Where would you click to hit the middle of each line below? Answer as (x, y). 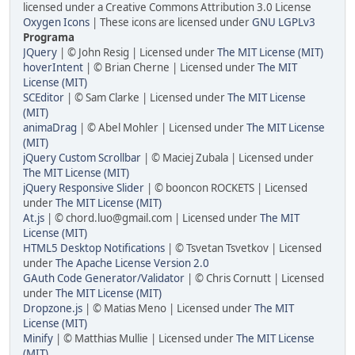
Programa (49, 37)
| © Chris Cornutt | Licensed (254, 278)
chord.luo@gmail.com (119, 218)
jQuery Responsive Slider (84, 188)
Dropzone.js (53, 308)
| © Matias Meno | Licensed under (168, 308)
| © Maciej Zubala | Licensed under (227, 158)
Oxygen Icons (56, 22)
